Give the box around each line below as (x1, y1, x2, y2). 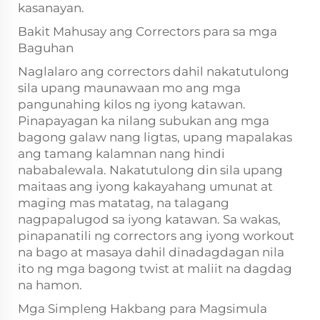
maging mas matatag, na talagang (18, 196, 229, 210)
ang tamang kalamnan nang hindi (18, 146, 225, 161)
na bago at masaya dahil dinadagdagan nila (18, 245, 284, 259)
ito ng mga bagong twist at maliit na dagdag (18, 261, 292, 276)
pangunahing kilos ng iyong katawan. (18, 97, 246, 111)
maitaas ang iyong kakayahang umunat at (18, 179, 273, 194)
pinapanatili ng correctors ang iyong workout (18, 229, 294, 243)
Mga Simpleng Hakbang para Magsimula (18, 301, 267, 316)
